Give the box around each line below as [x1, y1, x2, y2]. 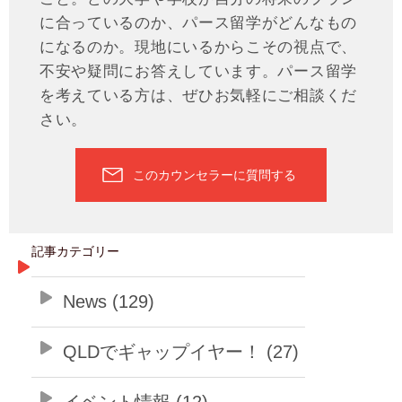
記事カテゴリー [31, 243, 119, 258]
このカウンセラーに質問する [133, 167, 296, 182]
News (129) [63, 291, 154, 311]
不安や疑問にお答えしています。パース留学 [39, 61, 357, 80]
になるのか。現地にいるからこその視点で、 [39, 37, 357, 56]
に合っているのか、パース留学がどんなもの [39, 13, 357, 31]
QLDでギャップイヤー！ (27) [63, 341, 299, 362]
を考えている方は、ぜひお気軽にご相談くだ [39, 85, 357, 104]
